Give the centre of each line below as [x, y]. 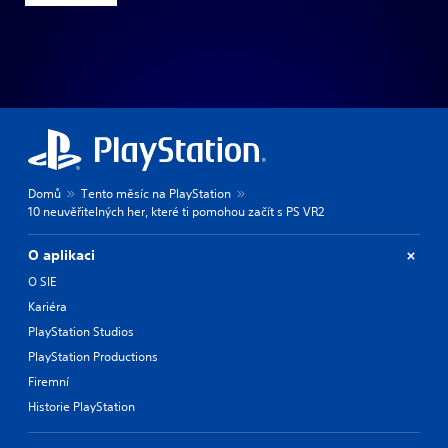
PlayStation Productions [93, 357]
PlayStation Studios [81, 332]
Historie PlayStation [81, 407]
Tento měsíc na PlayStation [156, 194]
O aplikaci [61, 255]
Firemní [48, 382]
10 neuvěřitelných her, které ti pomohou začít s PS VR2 [176, 212]
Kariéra [47, 307]
